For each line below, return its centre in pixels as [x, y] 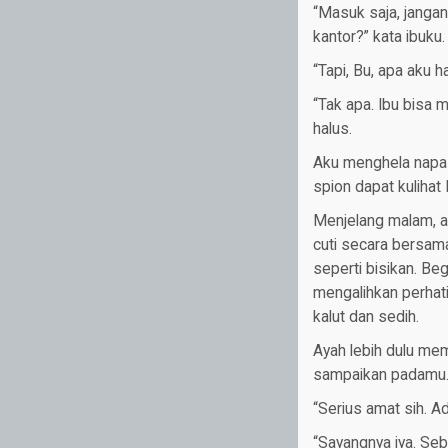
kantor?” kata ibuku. [378, 37]
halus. [332, 129]
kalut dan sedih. [365, 317]
